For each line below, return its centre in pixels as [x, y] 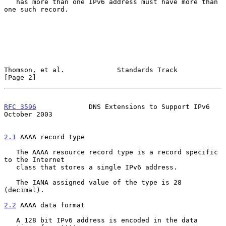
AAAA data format [50, 205]
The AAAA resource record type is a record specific [10, 152]
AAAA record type [50, 137]
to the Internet [34, 159]
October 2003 [28, 114]
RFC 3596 [20, 106]
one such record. [36, 9]
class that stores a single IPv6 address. [10, 167]
